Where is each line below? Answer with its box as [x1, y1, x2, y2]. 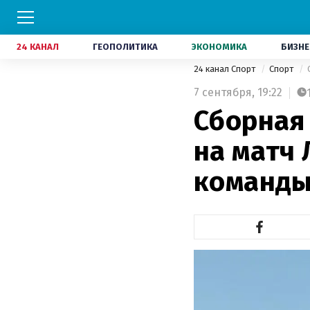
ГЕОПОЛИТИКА [93, 42, 158, 52]
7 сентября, [194, 86, 255, 99]
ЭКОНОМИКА [192, 42, 247, 52]
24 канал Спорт [194, 64, 257, 74]
